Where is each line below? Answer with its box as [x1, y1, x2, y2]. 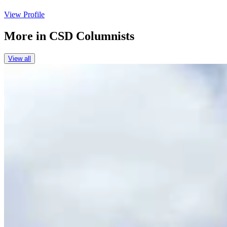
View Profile [4, 10, 45, 19]
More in [4, 29, 49, 43]
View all [8, 54, 31, 62]
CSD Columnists [49, 29, 134, 43]
